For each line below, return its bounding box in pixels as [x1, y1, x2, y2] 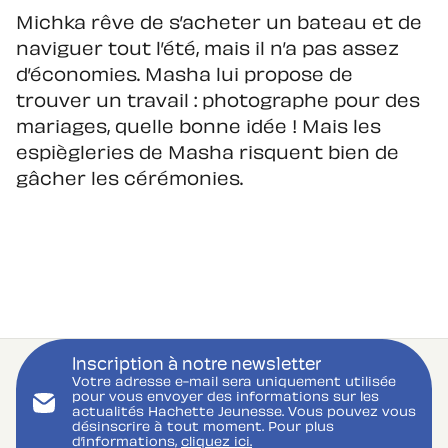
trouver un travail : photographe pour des [16, 93, 420, 111]
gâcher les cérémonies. [16, 171, 243, 189]
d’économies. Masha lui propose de [16, 67, 353, 85]
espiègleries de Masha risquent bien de [16, 145, 399, 163]
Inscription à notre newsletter [72, 355, 322, 375]
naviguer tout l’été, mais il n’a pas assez [16, 41, 399, 59]
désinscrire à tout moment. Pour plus [72, 421, 334, 434]
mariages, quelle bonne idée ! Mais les [16, 119, 381, 137]
